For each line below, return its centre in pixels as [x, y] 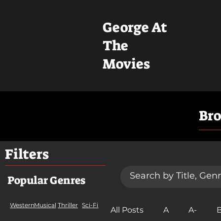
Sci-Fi [90, 205]
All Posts [127, 210]
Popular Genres [46, 180]
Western [22, 205]
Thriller [68, 205]
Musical [45, 205]
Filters [27, 154]
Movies [127, 64]
